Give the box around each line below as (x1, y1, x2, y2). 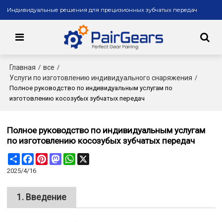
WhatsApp (75, 153, 106, 161)
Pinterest (48, 153, 73, 161)
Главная (9, 63, 36, 71)
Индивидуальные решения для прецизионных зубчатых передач (7, 6, 198, 13)
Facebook (34, 153, 63, 161)
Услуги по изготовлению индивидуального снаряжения (9, 73, 193, 82)
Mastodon (61, 153, 92, 161)
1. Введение (17, 192, 67, 203)
